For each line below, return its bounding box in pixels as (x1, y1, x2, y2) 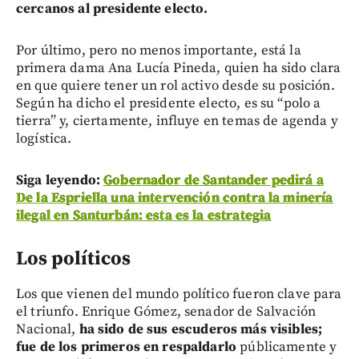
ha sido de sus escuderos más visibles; (79, 320, 323, 338)
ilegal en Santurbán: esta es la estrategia (16, 206, 272, 224)
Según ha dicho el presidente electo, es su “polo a (16, 94, 321, 112)
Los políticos (16, 246, 131, 271)
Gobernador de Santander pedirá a (103, 171, 324, 189)
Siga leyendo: (16, 171, 104, 189)
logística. (16, 129, 72, 147)
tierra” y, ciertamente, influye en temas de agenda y (16, 111, 338, 130)
